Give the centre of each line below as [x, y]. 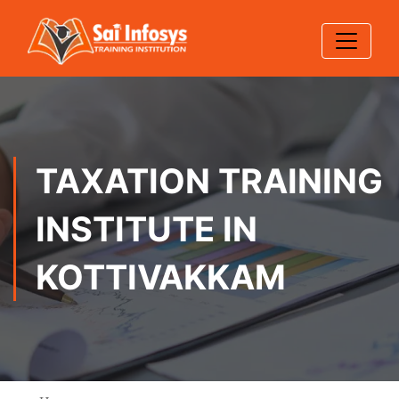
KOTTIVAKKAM [161, 277]
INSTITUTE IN [147, 229]
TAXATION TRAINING [209, 181]
